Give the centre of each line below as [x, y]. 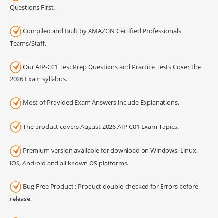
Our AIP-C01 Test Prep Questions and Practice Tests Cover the [111, 66]
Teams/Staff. [28, 43]
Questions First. [32, 8]
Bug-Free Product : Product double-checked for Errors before [110, 186]
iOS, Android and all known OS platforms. [69, 163]
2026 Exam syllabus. [38, 79]
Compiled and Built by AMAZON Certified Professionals [101, 31]
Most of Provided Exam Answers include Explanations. [100, 102]
